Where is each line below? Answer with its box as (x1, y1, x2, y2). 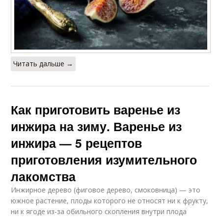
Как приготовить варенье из (11, 101, 181, 118)
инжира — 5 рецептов (11, 134, 142, 152)
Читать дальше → (13, 59, 74, 68)
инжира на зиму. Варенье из (11, 117, 182, 135)
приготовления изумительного (11, 151, 197, 168)
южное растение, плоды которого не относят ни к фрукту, (11, 196, 209, 205)
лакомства (11, 167, 76, 185)
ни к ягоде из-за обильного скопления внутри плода (11, 207, 187, 216)
